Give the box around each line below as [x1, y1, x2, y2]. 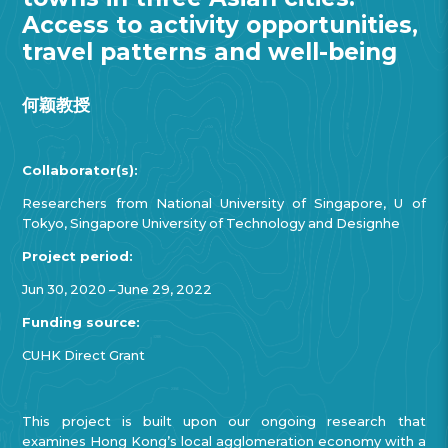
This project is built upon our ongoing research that [22, 412, 426, 429]
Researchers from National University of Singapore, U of [22, 195, 426, 212]
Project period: [22, 247, 134, 264]
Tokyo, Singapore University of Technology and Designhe [22, 215, 401, 232]
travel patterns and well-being [22, 37, 398, 66]
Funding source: [22, 313, 141, 330]
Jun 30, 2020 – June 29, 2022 [22, 280, 213, 297]
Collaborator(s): [22, 162, 139, 179]
